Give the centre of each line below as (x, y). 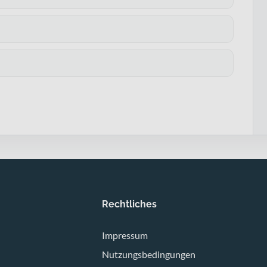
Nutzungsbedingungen (148, 254)
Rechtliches (129, 204)
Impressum (125, 235)
